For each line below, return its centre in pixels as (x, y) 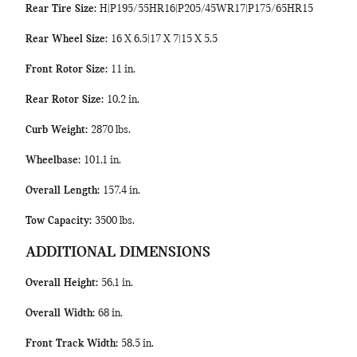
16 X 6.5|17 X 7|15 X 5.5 (164, 39)
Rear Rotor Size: (66, 100)
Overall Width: (62, 314)
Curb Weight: (58, 130)
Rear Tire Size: (63, 9)
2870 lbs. (111, 130)
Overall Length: (64, 191)
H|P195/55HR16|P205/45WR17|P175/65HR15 (206, 9)
